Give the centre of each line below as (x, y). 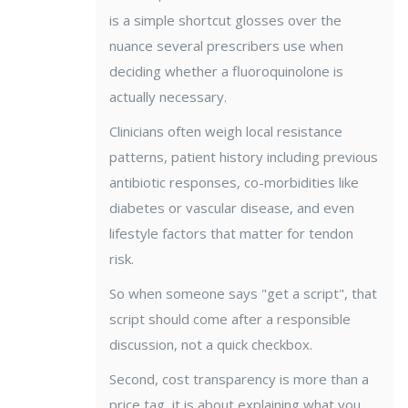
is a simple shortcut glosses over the (225, 20)
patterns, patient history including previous (244, 157)
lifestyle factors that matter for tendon (231, 234)
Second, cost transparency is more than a (239, 379)
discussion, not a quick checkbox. (211, 345)
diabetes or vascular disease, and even (232, 208)
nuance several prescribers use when (226, 46)
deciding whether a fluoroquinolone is (226, 71)
